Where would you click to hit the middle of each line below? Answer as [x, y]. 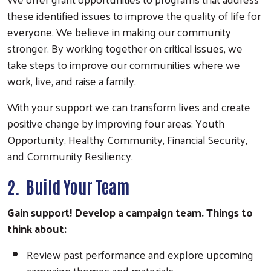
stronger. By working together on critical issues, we [125, 48]
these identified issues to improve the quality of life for [134, 15]
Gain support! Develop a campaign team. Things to [130, 212]
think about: [37, 228]
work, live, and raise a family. [73, 80]
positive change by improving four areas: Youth [116, 123]
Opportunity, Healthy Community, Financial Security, [127, 139]
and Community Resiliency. [70, 155]
